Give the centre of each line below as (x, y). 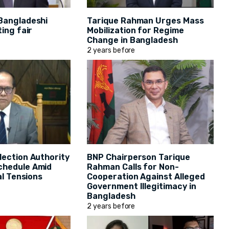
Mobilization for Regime (135, 31)
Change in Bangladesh (133, 40)
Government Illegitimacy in (142, 187)
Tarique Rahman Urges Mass (145, 21)
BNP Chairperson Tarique (139, 157)
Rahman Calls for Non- (133, 167)
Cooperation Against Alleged (146, 177)
